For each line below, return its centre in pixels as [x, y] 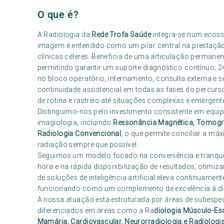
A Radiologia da [64, 34]
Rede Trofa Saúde [121, 34]
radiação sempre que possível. [88, 144]
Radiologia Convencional [79, 133]
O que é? [58, 14]
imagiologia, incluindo [75, 122]
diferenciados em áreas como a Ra [96, 210]
